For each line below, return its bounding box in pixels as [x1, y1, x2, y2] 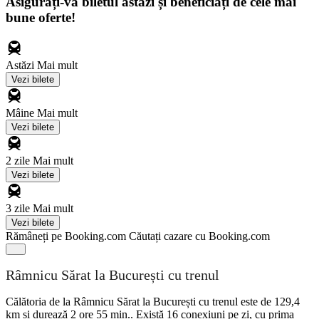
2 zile [6, 154, 33, 167]
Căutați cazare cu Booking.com [129, 229, 270, 242]
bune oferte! [6, 9, 75, 25]
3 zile [6, 202, 33, 214]
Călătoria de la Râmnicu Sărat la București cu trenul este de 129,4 [6, 295, 300, 308]
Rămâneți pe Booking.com [6, 229, 126, 242]
